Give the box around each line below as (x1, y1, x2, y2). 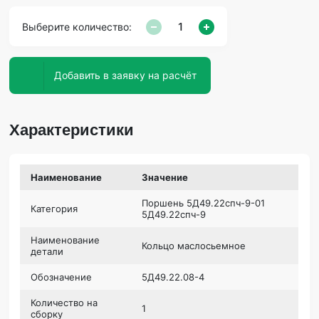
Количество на (31, 296, 98, 308)
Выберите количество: (22, 21, 132, 33)
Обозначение (31, 271, 93, 283)
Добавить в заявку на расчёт (162, 69, 197, 81)
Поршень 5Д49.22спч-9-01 (142, 197, 266, 209)
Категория (31, 202, 78, 214)
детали (31, 245, 64, 257)
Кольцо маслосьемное (142, 239, 246, 251)
